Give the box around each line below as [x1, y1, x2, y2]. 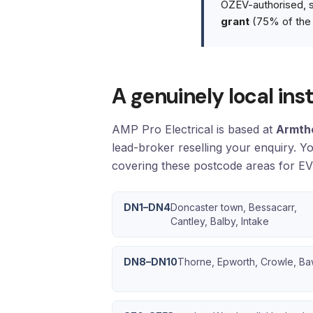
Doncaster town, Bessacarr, [170, 201, 297, 213]
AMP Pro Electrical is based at [112, 122, 276, 136]
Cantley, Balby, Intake [170, 215, 269, 227]
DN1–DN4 [124, 201, 170, 213]
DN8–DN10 [124, 256, 177, 268]
